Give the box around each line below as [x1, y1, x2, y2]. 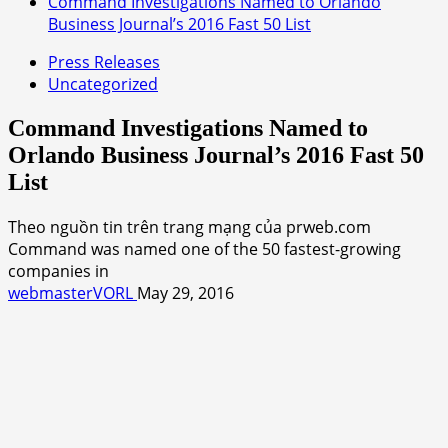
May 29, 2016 [137, 281, 234, 304]
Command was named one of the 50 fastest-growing [8, 237, 401, 260]
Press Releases [48, 51, 160, 73]
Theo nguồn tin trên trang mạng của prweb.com [8, 215, 371, 238]
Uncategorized [48, 73, 158, 95]
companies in [8, 259, 109, 282]
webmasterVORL [8, 281, 137, 304]
